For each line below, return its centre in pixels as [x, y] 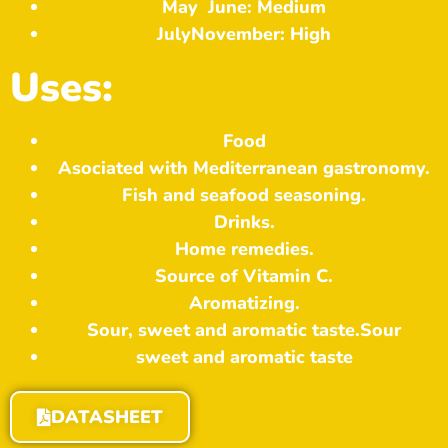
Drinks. [244, 222]
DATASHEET [107, 417]
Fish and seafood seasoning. [244, 195]
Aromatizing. [244, 303]
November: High [261, 34]
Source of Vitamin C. [244, 276]
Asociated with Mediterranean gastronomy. [244, 168]
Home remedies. [244, 249]
